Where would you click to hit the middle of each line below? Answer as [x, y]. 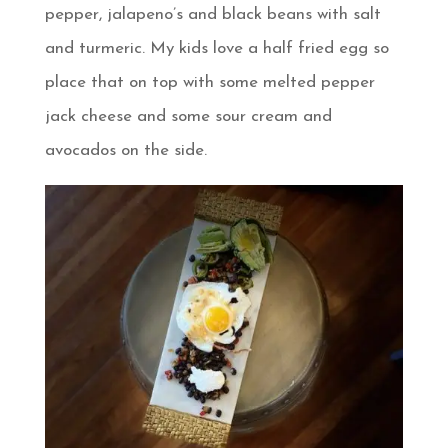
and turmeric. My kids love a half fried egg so [216, 49]
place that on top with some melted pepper [209, 83]
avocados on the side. [125, 151]
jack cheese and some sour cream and [188, 117]
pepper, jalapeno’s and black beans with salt [212, 15]
